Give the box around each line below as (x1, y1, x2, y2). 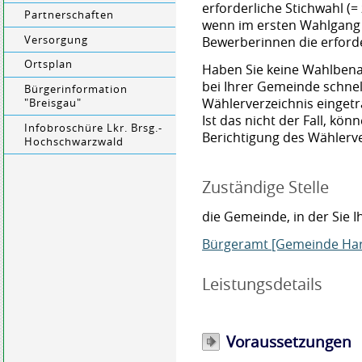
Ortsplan (24, 57, 74, 72)
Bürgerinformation (24, 82, 128, 97)
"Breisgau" (24, 96, 82, 111)
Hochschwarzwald (24, 134, 124, 149)
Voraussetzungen (226, 330, 352, 352)
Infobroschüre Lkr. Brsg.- (24, 120, 163, 135)
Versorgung (24, 32, 89, 47)
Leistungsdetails (202, 272, 323, 295)
